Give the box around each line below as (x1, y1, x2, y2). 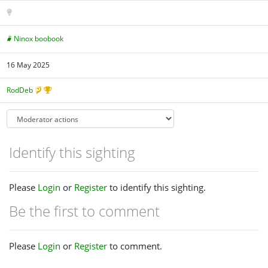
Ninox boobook (14, 33, 64, 44)
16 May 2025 (7, 60, 50, 71)
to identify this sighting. (107, 181, 206, 193)
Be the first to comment (9, 200, 160, 221)
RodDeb (7, 84, 33, 95)
